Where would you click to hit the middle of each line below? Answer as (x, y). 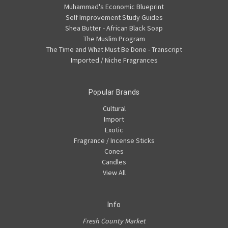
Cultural (114, 109)
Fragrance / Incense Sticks (114, 141)
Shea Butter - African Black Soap (114, 28)
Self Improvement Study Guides (114, 18)
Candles (114, 162)
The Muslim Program (114, 39)
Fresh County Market (114, 221)
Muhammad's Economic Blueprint (114, 7)
